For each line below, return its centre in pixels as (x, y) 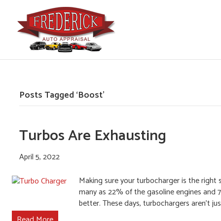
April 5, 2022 (39, 157)
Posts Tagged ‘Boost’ (62, 95)
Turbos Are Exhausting (92, 136)
